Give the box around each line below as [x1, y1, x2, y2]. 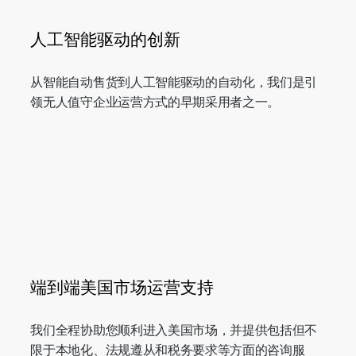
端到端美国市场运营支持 [30, 274, 215, 299]
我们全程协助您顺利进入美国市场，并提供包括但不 [30, 319, 318, 339]
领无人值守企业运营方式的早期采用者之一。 [30, 91, 281, 110]
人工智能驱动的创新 [30, 26, 181, 51]
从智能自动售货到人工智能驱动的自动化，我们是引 [30, 72, 318, 91]
